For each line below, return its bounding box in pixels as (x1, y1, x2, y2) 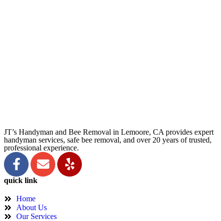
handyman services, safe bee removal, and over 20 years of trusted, (4, 135, 212, 144)
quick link (4, 176, 37, 184)
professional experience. (4, 143, 79, 152)
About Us (16, 203, 47, 212)
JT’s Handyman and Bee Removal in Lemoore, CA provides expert (4, 127, 214, 136)
